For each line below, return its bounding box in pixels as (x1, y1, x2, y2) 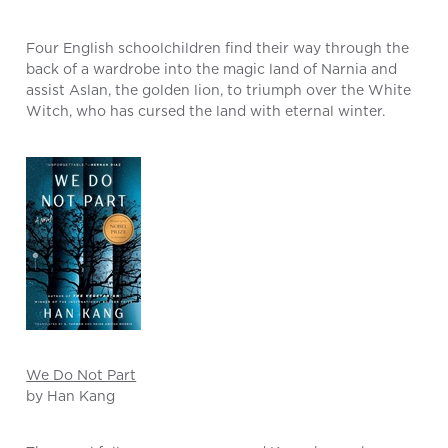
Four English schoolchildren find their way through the (26, 38, 410, 59)
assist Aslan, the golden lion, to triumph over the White (26, 80, 412, 101)
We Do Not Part (26, 365, 137, 386)
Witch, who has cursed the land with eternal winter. (26, 101, 386, 122)
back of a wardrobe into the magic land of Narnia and (26, 59, 398, 80)
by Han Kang (26, 386, 116, 407)
